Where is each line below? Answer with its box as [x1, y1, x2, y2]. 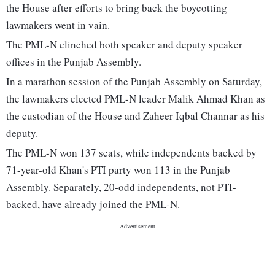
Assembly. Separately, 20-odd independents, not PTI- [6, 180, 236, 195]
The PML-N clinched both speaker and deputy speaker [6, 37, 242, 52]
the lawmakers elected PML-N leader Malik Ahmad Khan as [6, 91, 265, 106]
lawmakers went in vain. [6, 18, 110, 33]
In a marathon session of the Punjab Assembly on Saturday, [6, 74, 262, 89]
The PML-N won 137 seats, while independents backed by [6, 145, 257, 160]
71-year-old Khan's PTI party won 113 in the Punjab [6, 163, 230, 177]
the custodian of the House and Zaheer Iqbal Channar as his [6, 109, 265, 123]
